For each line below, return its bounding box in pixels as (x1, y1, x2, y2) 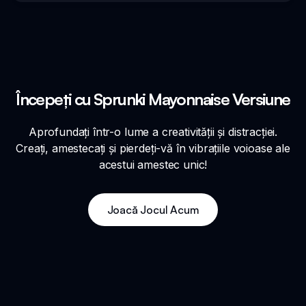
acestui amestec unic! (98, 158, 208, 172)
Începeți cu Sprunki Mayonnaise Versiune (16, 89, 290, 110)
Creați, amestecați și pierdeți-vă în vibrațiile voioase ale (16, 141, 290, 156)
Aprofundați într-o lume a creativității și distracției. (28, 125, 278, 139)
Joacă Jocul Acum (107, 203, 199, 217)
